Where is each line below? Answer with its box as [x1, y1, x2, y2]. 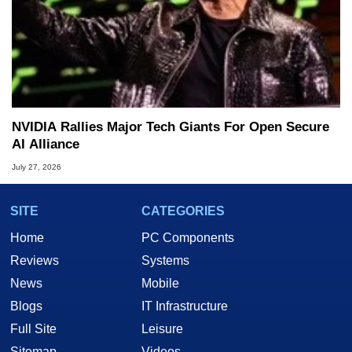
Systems [141, 253, 189, 267]
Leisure [141, 321, 183, 335]
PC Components [141, 230, 234, 244]
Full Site [10, 321, 57, 335]
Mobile [141, 276, 179, 290]
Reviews [10, 253, 59, 267]
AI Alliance [12, 136, 79, 152]
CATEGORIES [141, 203, 225, 218]
